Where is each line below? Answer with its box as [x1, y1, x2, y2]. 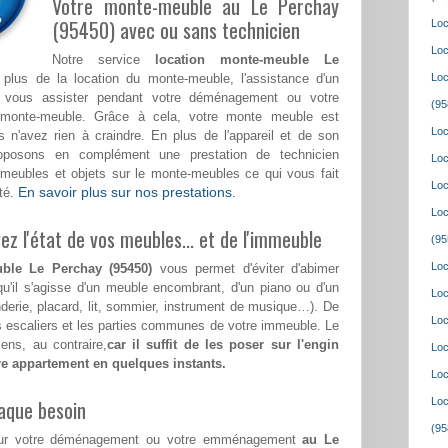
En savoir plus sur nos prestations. [18, 184, 236, 201]
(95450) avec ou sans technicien [52, 15, 300, 46]
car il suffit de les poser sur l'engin [106, 337, 340, 353]
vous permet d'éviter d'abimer [152, 261, 339, 277]
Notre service [52, 52, 155, 68]
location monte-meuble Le [155, 52, 339, 68]
